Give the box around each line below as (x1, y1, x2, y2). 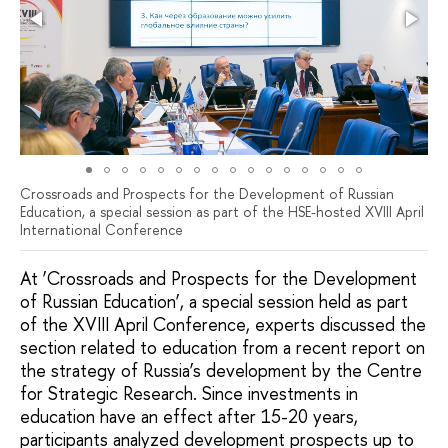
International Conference (20, 220, 183, 240)
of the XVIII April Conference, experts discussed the (20, 311, 426, 337)
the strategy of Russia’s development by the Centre (20, 357, 422, 383)
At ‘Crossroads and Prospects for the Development (20, 265, 417, 291)
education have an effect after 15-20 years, (20, 403, 358, 429)
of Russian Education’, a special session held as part (20, 288, 408, 314)
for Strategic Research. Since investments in (20, 380, 358, 406)
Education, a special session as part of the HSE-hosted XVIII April (20, 202, 424, 222)
